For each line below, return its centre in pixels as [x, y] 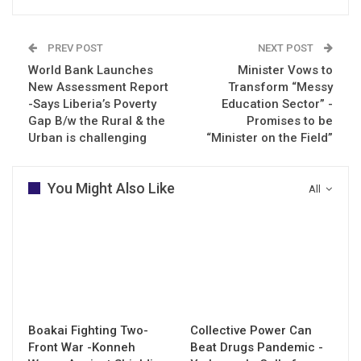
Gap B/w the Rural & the [97, 120]
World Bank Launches [91, 70]
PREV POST [74, 48]
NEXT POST [287, 48]
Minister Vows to [285, 70]
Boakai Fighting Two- [88, 330]
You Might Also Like [111, 188]
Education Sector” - [277, 104]
